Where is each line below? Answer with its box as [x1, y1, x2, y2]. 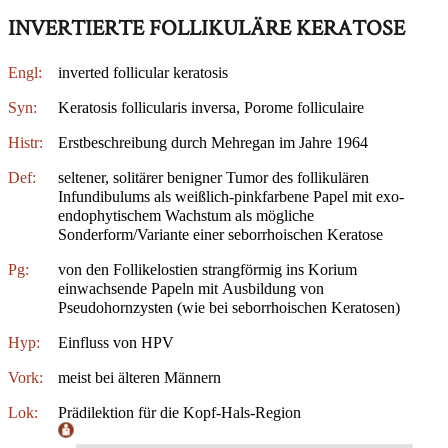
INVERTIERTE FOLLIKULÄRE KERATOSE [8, 13, 405, 42]
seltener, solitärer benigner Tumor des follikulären [58, 168, 369, 186]
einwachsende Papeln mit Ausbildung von [58, 279, 324, 297]
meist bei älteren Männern [58, 368, 221, 386]
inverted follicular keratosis [58, 63, 228, 81]
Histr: [8, 133, 43, 151]
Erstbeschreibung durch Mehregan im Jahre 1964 [58, 133, 368, 151]
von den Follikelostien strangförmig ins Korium [58, 260, 357, 278]
